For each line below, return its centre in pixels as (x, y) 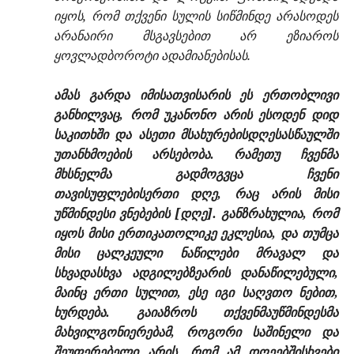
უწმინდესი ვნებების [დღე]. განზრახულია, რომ (196, 214)
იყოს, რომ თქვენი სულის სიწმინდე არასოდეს (196, 16)
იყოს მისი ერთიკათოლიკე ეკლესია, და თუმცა (196, 233)
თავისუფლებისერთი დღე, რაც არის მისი (196, 194)
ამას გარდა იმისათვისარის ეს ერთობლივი (196, 95)
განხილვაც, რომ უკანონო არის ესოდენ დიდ (196, 115)
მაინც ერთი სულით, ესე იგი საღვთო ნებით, (196, 293)
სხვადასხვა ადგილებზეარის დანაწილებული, (196, 273)
